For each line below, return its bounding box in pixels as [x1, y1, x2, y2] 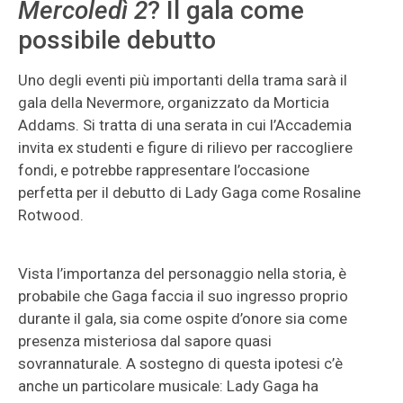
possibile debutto [18, 25, 216, 55]
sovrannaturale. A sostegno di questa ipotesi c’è [18, 354, 343, 372]
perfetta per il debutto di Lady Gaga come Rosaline [18, 184, 361, 201]
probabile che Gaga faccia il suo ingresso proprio [18, 287, 348, 305]
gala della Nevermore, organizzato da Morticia [18, 94, 329, 112]
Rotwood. [18, 206, 84, 224]
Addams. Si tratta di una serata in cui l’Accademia [18, 116, 352, 134]
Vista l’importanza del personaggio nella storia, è [18, 264, 346, 282]
